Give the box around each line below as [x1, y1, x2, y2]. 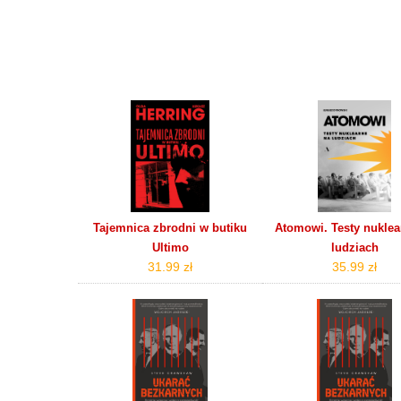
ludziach [330, 240, 379, 254]
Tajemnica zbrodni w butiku [93, 220, 248, 235]
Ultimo [151, 240, 189, 254]
